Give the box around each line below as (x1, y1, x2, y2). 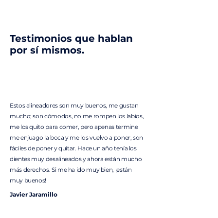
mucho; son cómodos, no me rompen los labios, (10, 112, 144, 120)
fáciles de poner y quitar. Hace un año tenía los (10, 145, 137, 152)
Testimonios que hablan (10, 33, 133, 44)
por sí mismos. (10, 44, 84, 56)
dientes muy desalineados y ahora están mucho (10, 155, 142, 163)
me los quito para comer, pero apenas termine (10, 123, 138, 130)
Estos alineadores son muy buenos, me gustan (10, 102, 139, 109)
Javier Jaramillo (10, 191, 57, 198)
